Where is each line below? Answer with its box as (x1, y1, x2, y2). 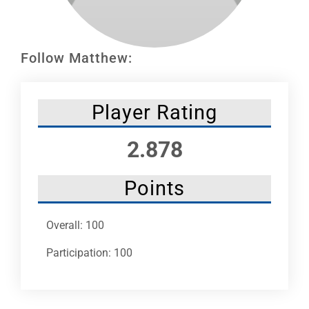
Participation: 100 (46, 246, 132, 259)
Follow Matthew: (21, 49, 132, 66)
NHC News (14, 43, 58, 54)
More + (14, 88, 42, 100)
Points (124, 176, 185, 200)
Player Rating (92, 100, 217, 124)
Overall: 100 (46, 218, 104, 232)
